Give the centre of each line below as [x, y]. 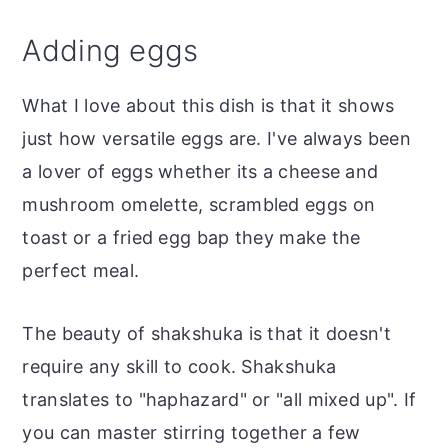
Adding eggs [110, 51]
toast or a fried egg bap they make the [191, 238]
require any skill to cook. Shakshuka [179, 367]
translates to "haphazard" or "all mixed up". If [219, 400]
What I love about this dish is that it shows [208, 106]
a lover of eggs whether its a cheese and [200, 172]
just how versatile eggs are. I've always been [216, 139]
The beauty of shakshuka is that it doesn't [206, 334]
